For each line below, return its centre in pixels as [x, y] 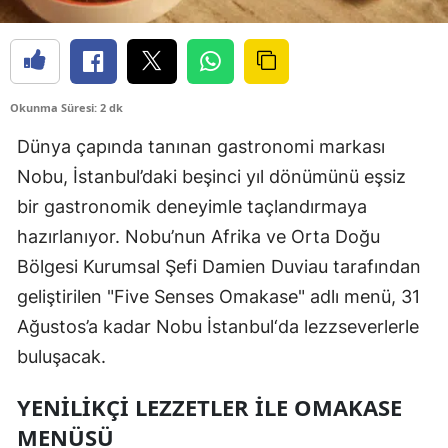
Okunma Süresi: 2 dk [66, 108]
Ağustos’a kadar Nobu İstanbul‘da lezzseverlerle [218, 327]
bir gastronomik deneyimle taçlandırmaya [192, 207]
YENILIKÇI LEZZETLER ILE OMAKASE [209, 407]
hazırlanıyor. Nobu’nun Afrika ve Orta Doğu [198, 237]
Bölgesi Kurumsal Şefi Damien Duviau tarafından [219, 267]
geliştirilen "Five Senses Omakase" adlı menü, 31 [218, 297]
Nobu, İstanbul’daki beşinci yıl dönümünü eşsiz [211, 177]
